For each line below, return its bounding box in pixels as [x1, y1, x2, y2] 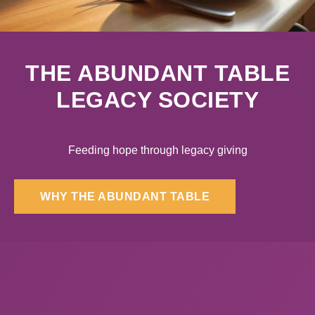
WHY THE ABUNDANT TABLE [40, 190, 210, 202]
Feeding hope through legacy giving [67, 143, 247, 156]
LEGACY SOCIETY [56, 86, 259, 112]
